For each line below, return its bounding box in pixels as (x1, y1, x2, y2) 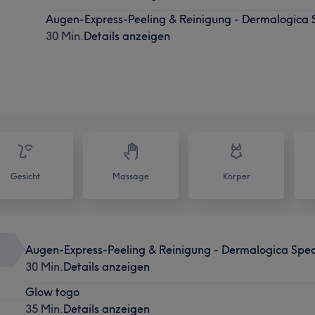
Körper (222, 170, 250, 181)
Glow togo (25, 284, 79, 299)
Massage (112, 170, 149, 181)
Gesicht (11, 170, 40, 181)
